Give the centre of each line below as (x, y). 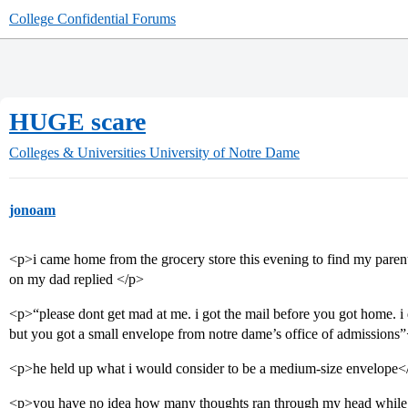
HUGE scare (77, 122)
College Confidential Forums (92, 19)
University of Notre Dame (224, 153)
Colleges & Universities (77, 153)
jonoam (32, 210)
